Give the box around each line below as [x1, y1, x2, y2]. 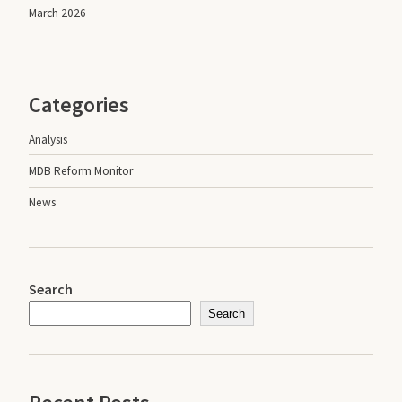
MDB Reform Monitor [29, 162, 133, 179]
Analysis [29, 131, 67, 147]
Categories [29, 91, 129, 119]
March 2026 [29, 4, 86, 21]
